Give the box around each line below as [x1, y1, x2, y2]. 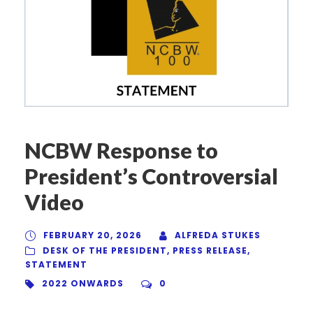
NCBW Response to [24, 137, 218, 164]
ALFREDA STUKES [175, 229, 261, 242]
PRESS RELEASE [173, 245, 247, 257]
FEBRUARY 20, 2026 [43, 229, 142, 242]
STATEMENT [25, 259, 87, 271]
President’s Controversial [24, 163, 278, 190]
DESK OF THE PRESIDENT [43, 245, 167, 257]
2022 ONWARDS [42, 277, 124, 290]
